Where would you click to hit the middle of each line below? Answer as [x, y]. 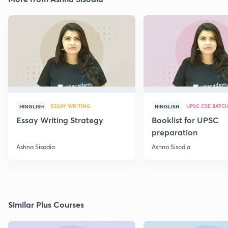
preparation [175, 132]
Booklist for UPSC [185, 120]
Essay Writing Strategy [60, 120]
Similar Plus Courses [46, 205]
